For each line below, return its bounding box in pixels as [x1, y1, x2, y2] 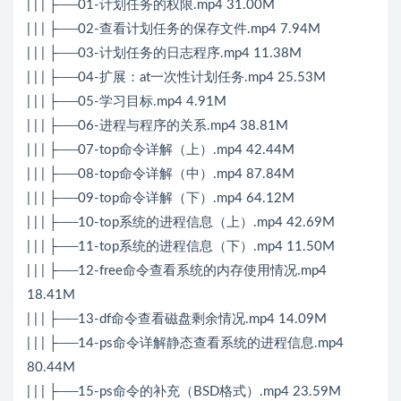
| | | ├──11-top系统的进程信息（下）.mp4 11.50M [27, 240, 335, 254]
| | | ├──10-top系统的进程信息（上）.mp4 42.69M [27, 216, 335, 230]
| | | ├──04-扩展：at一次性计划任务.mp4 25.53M [27, 71, 326, 85]
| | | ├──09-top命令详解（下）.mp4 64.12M [27, 192, 294, 206]
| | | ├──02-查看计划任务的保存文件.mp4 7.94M [27, 22, 320, 37]
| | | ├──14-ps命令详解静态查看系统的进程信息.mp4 [27, 337, 344, 351]
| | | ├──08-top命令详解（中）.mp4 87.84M [27, 167, 294, 182]
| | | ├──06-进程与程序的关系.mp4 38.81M [27, 119, 288, 133]
